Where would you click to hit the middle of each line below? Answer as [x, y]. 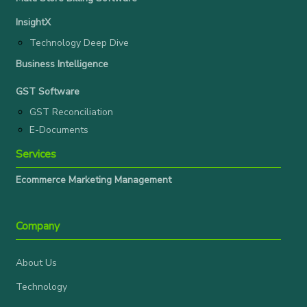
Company [38, 226]
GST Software [48, 92]
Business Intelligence [62, 64]
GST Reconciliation [71, 112]
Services [36, 155]
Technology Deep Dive [79, 43]
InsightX [33, 23]
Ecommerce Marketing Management [94, 180]
